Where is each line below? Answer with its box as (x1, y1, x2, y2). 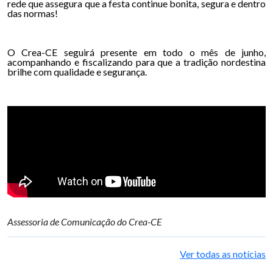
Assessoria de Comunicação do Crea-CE (7, 216, 162, 227)
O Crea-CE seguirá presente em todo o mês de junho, (7, 46, 266, 58)
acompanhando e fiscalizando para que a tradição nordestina (7, 56, 266, 68)
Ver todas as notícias (180, 248, 266, 260)
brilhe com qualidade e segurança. (7, 66, 147, 77)
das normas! (7, 7, 58, 19)
